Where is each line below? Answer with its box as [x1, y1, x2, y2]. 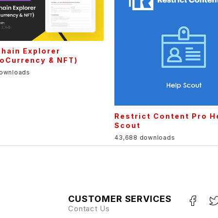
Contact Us [68, 203, 110, 213]
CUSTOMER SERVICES [68, 193, 172, 204]
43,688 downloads [114, 133, 175, 141]
